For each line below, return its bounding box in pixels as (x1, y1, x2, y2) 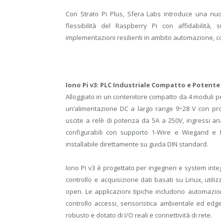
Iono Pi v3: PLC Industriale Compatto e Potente (66, 80, 220, 89)
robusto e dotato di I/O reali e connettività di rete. (66, 210, 212, 220)
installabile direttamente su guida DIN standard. (66, 139, 208, 148)
